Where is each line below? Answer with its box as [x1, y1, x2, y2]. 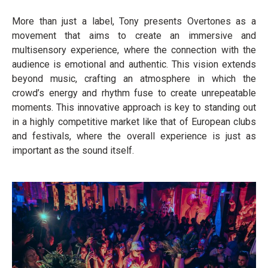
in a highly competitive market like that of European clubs [12, 116, 256, 127]
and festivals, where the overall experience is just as [12, 130, 256, 142]
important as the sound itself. [12, 145, 134, 156]
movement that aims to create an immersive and [12, 30, 256, 41]
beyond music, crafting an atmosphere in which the [12, 73, 256, 84]
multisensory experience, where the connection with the [12, 44, 256, 56]
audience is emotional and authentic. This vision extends [12, 59, 256, 70]
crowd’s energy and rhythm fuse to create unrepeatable [12, 87, 256, 99]
